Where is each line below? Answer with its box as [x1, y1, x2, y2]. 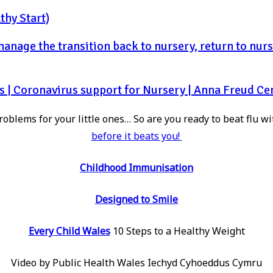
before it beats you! [91, 129, 182, 143]
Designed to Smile [95, 193, 178, 207]
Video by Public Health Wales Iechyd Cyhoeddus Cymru [11, 256, 262, 270]
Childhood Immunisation [80, 161, 193, 175]
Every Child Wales [28, 224, 110, 238]
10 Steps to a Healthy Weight [110, 224, 245, 238]
